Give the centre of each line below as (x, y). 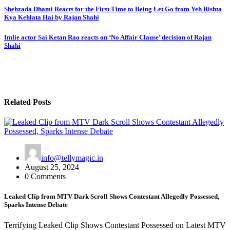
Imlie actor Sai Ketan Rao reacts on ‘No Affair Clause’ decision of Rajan (108, 37)
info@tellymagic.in (72, 158)
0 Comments (45, 177)
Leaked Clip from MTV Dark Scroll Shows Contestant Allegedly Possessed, (112, 197)
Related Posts (27, 102)
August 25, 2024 (52, 167)
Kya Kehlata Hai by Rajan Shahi (52, 17)
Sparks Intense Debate (36, 205)
